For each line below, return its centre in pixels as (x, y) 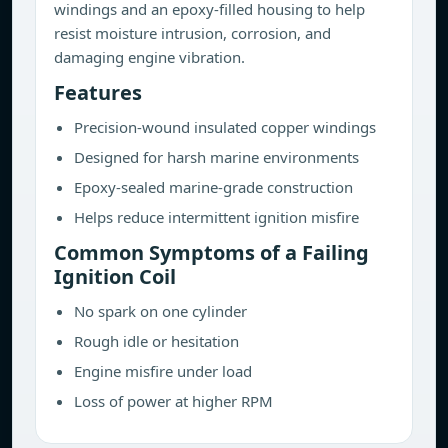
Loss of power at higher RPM (173, 401)
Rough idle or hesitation (156, 341)
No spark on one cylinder (160, 311)
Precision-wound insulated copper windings (225, 127)
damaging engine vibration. (149, 57)
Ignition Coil (115, 276)
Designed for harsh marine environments (216, 157)
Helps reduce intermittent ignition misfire (216, 217)
